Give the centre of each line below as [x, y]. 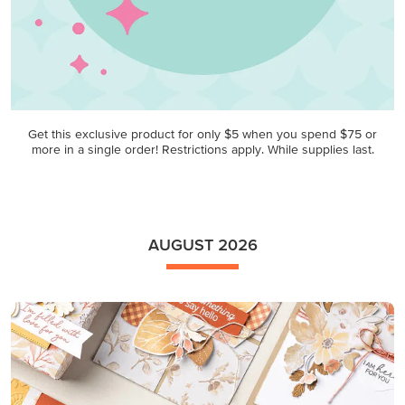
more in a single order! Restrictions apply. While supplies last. [202, 149]
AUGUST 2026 [202, 245]
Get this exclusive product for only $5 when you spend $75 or [202, 134]
